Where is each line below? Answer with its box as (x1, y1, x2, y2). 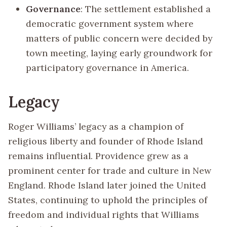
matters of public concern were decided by (26, 32, 213, 45)
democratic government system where (26, 18, 194, 30)
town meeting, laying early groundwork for (26, 47, 213, 59)
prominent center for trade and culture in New (8, 165, 211, 177)
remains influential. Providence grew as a (8, 150, 188, 162)
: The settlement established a (81, 3, 211, 15)
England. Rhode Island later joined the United (8, 179, 206, 192)
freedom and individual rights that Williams (8, 209, 199, 221)
